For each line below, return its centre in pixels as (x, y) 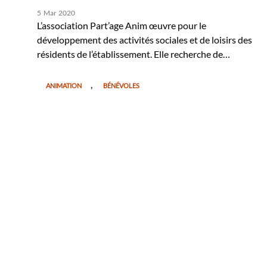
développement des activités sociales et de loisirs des (145, 39)
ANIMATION (64, 85)
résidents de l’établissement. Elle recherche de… (133, 54)
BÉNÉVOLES (121, 85)
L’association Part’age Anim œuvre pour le (122, 25)
